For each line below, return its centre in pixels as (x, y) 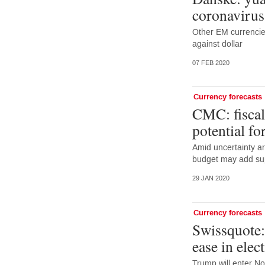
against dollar (217, 44)
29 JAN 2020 (211, 179)
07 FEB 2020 (211, 63)
